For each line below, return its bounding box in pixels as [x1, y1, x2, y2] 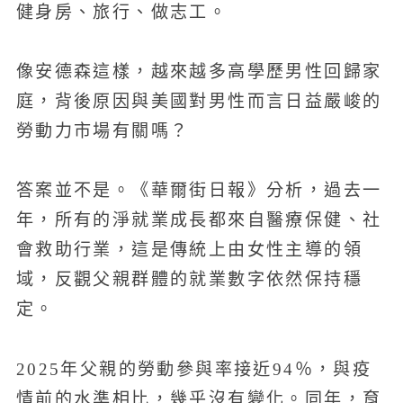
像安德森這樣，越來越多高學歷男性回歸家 [15, 61, 382, 81]
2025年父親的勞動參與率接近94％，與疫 [15, 359, 372, 379]
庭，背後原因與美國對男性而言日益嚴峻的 [15, 91, 382, 111]
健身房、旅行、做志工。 [15, 2, 228, 22]
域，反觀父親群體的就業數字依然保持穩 [15, 270, 363, 290]
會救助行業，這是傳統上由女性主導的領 [15, 240, 363, 260]
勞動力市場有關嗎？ [15, 121, 190, 140]
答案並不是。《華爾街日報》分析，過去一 [15, 181, 382, 201]
